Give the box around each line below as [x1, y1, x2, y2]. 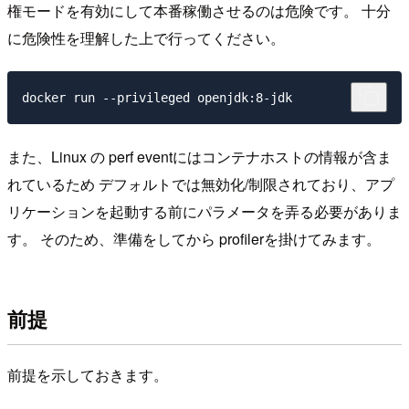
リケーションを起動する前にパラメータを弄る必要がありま [7, 200, 402, 222]
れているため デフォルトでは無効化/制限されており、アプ [7, 173, 394, 194]
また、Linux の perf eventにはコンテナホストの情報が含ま [7, 145, 392, 167]
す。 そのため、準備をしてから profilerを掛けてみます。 [7, 227, 381, 249]
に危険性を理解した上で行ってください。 [7, 27, 285, 49]
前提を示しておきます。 [7, 363, 168, 385]
